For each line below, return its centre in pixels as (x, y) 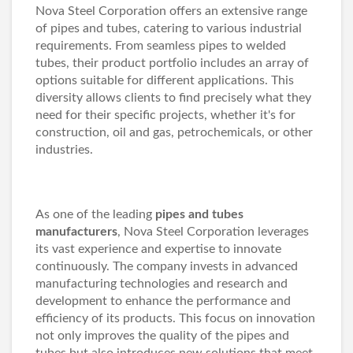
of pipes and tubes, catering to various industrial (169, 28)
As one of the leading (95, 214)
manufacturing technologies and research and (162, 284)
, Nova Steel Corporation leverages (213, 232)
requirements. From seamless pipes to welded (161, 46)
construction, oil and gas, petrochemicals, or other (174, 132)
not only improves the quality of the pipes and (162, 336)
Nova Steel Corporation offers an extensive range (171, 11)
